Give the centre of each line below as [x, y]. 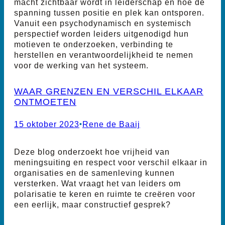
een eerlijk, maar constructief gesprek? [92, 205]
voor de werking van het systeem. [81, 65]
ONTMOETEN [45, 101]
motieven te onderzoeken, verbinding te [94, 44]
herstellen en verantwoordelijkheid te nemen [104, 54]
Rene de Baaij [111, 124]
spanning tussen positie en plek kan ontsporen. [109, 12]
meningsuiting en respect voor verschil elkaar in [111, 162]
